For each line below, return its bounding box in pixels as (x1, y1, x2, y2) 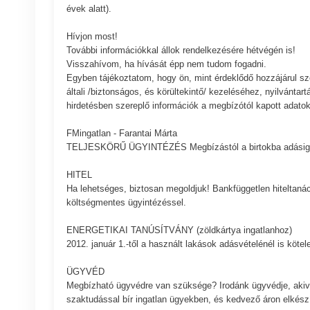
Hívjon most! (66, 31, 118, 42)
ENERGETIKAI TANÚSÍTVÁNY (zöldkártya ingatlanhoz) (66, 225, 292, 236)
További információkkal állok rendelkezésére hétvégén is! (66, 45, 295, 56)
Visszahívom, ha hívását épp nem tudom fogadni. (66, 59, 266, 70)
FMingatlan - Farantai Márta (66, 128, 177, 139)
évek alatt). (66, 3, 111, 15)
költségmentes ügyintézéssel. (66, 197, 186, 208)
